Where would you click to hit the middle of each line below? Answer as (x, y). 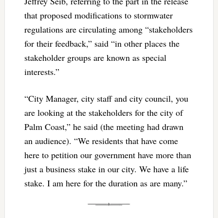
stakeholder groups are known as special (95, 57)
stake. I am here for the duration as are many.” (106, 183)
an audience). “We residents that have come (101, 140)
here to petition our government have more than (108, 154)
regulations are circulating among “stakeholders (108, 29)
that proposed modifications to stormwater (98, 15)
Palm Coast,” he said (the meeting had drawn (104, 126)
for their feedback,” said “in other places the (102, 43)
